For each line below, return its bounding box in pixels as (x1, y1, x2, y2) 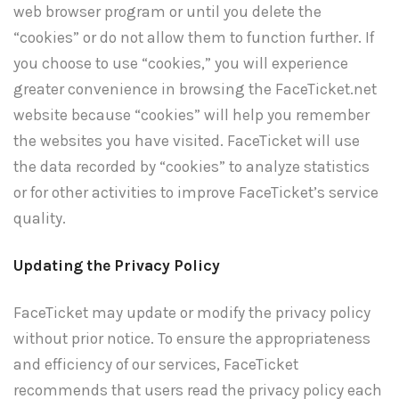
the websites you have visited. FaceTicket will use (13, 132, 360, 151)
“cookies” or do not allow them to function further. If (13, 28, 374, 47)
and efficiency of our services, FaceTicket (13, 355, 298, 374)
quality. (13, 209, 66, 228)
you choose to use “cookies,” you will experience (13, 54, 348, 73)
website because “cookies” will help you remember (13, 106, 370, 125)
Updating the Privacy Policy (13, 256, 220, 275)
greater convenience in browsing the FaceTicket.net (13, 80, 377, 99)
